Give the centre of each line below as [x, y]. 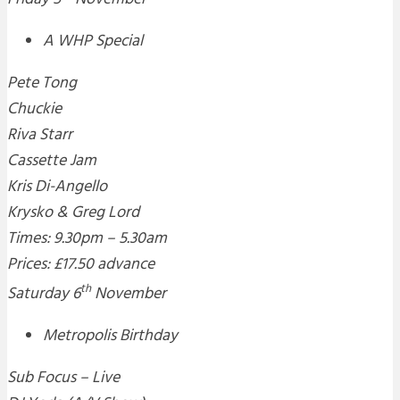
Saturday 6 [44, 295]
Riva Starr [40, 136]
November [129, 295]
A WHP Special [93, 42]
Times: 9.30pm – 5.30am [87, 239]
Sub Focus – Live [63, 379]
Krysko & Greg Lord [73, 213]
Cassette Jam [52, 162]
